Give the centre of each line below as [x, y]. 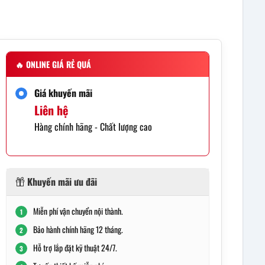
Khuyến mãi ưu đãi [61, 182]
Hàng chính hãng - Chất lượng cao [93, 127]
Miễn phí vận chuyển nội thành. [78, 211]
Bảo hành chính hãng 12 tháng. [78, 230]
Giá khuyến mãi [63, 93]
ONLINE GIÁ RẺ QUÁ [57, 64]
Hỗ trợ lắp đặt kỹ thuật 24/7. [75, 248]
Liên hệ [51, 110]
